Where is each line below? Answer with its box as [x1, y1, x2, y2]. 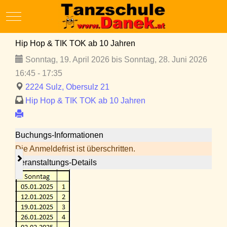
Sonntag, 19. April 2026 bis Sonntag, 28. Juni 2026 [23, 55, 207, 64]
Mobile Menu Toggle [13, 11, 86, 20]
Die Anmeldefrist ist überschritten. [15, 144, 135, 154]
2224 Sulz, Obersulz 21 [25, 83, 109, 92]
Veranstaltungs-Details [15, 158, 97, 167]
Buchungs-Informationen [15, 131, 103, 140]
